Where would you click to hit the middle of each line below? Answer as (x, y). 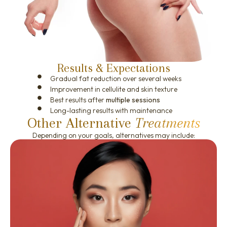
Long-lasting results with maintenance (111, 110)
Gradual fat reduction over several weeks (116, 78)
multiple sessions (133, 100)
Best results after (78, 100)
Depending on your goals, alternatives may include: (113, 135)
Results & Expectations (113, 68)
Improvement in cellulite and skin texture (114, 89)
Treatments (167, 123)
